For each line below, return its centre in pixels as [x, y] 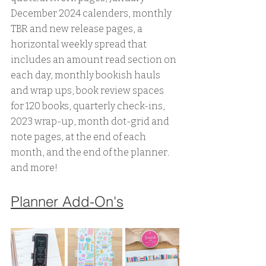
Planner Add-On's [67, 202]
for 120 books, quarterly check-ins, [89, 106]
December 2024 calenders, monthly [92, 14]
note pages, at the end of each [79, 137]
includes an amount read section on [94, 60]
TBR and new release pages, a [77, 29]
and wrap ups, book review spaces [88, 91]
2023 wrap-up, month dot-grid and [91, 122]
